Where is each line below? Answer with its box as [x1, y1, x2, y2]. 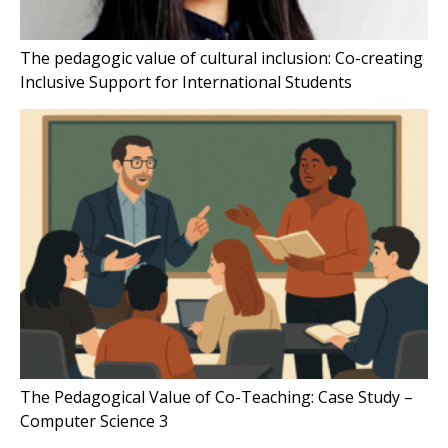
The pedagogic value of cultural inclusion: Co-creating [20, 47, 423, 70]
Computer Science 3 [20, 410, 168, 433]
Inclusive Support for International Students [20, 71, 352, 94]
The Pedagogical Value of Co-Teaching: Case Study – [20, 386, 413, 409]
